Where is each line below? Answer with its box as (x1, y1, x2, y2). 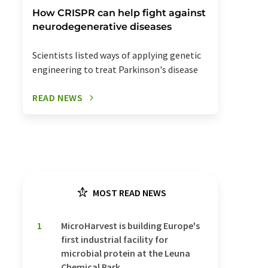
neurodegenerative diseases (32, 21, 172, 33)
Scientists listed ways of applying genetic (32, 49, 201, 62)
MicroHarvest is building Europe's (61, 220, 200, 232)
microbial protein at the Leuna (61, 247, 190, 260)
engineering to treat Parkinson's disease (32, 63, 198, 76)
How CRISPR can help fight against (32, 7, 206, 19)
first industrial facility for (61, 233, 168, 246)
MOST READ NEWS (91, 187, 166, 199)
